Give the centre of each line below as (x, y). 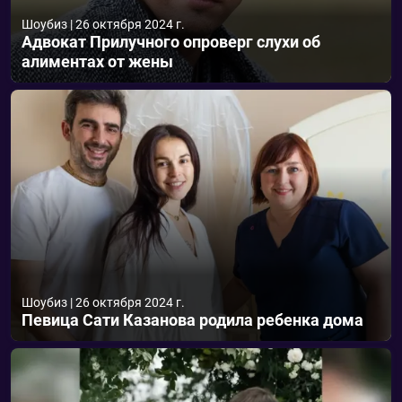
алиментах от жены (97, 61)
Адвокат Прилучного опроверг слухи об (171, 42)
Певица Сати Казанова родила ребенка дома (192, 320)
